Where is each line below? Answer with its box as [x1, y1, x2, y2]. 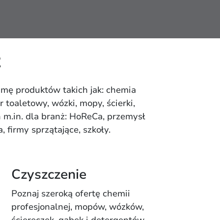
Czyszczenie [11, 165, 86, 184]
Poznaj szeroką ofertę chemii [11, 188, 130, 199]
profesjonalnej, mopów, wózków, [11, 201, 144, 213]
